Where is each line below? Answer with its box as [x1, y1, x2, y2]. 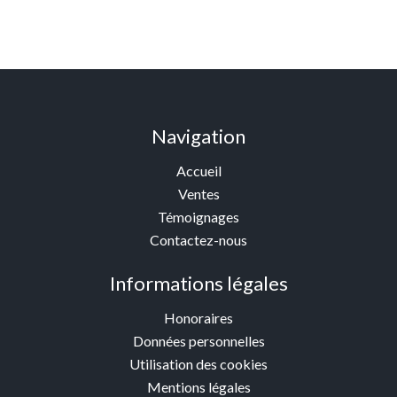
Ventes [177, 185, 220, 202]
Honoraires [164, 309, 233, 326]
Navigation [152, 124, 245, 148]
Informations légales [109, 271, 288, 295]
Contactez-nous [150, 231, 247, 248]
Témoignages [158, 208, 239, 225]
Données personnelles [132, 332, 265, 349]
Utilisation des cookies [129, 355, 268, 372]
